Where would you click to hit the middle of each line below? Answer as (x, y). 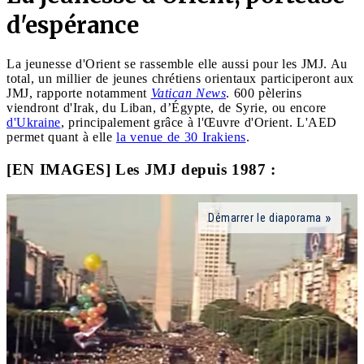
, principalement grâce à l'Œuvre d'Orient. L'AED (199, 122)
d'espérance (73, 25)
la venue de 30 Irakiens (181, 136)
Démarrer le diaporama (265, 217)
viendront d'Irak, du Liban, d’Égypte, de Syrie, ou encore (167, 107)
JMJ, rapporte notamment (79, 93)
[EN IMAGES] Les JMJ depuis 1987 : (141, 169)
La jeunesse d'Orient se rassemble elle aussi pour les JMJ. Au (177, 63)
